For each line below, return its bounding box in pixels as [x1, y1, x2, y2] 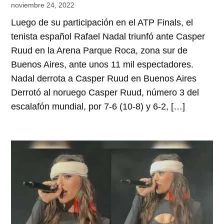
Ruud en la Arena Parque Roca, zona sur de [11, 45, 188, 56]
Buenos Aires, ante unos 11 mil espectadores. [11, 59, 194, 70]
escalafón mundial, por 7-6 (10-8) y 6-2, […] [11, 101, 185, 112]
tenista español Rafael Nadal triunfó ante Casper [11, 31, 205, 42]
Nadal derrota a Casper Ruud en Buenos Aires [11, 73, 197, 84]
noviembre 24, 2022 [11, 1, 75, 9]
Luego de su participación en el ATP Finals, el [11, 17, 193, 28]
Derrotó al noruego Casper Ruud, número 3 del [11, 87, 199, 98]
